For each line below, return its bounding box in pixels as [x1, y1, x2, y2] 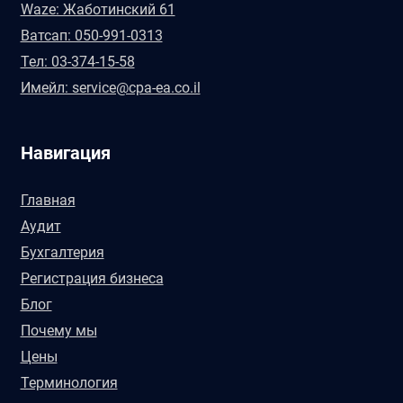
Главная [20, 192, 76, 209]
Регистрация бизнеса [20, 270, 164, 287]
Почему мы [20, 322, 97, 339]
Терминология [20, 374, 118, 391]
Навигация [20, 142, 111, 164]
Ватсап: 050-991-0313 [20, 27, 163, 44]
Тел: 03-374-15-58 [20, 53, 135, 70]
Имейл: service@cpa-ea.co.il [20, 79, 201, 96]
